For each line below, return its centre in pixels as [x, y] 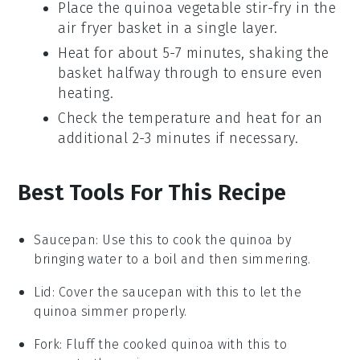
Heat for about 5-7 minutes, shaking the [194, 53]
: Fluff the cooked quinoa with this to [174, 345]
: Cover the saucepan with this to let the [177, 292]
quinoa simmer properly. [110, 312]
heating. [86, 94]
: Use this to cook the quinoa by [194, 240]
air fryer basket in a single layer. [168, 29]
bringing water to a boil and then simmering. [172, 260]
